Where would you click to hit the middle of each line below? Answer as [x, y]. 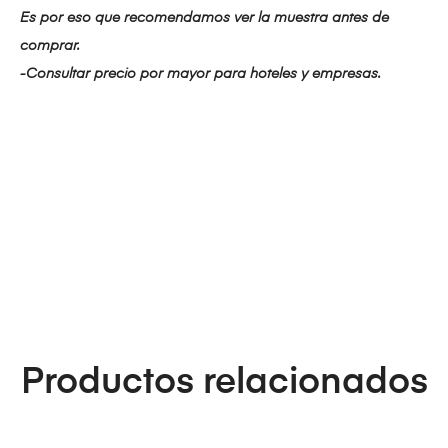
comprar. [50, 46]
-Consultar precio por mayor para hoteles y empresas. [200, 74]
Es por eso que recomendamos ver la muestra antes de [204, 18]
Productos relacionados [224, 383]
